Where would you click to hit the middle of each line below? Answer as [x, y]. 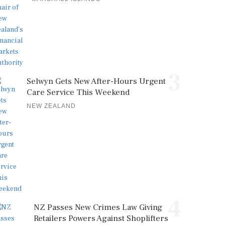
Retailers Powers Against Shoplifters [101, 218]
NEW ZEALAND [51, 106]
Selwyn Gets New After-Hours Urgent [96, 81]
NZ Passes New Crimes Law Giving [98, 207]
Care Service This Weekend [78, 92]
